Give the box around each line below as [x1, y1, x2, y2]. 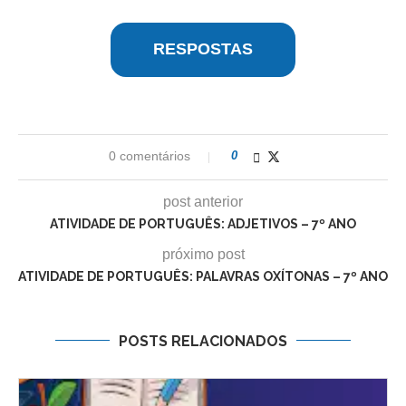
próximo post [161, 246, 245, 262]
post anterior [163, 193, 243, 209]
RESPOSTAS [153, 40, 253, 59]
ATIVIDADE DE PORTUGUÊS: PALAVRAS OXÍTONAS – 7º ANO [18, 268, 388, 284]
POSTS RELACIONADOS [119, 332, 287, 350]
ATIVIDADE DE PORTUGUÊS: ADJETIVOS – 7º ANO [50, 216, 356, 231]
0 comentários [109, 148, 190, 163]
